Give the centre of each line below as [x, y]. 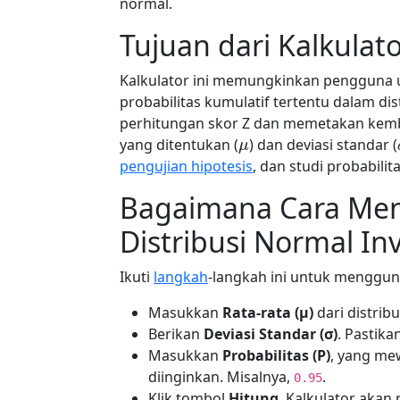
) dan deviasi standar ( [323, 145]
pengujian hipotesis [186, 166]
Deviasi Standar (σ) [271, 334]
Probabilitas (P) [276, 355]
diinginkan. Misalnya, [221, 377]
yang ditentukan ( [179, 145]
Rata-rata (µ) [268, 312]
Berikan [176, 334]
